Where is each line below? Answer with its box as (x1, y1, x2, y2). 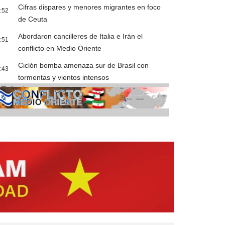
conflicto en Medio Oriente (18, 44, 102, 53)
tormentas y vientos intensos (18, 73, 109, 82)
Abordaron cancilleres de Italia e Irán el (18, 32, 143, 41)
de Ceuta (18, 15, 48, 24)
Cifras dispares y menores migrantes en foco (18, 3, 161, 12)
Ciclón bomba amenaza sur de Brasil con (18, 61, 149, 70)
